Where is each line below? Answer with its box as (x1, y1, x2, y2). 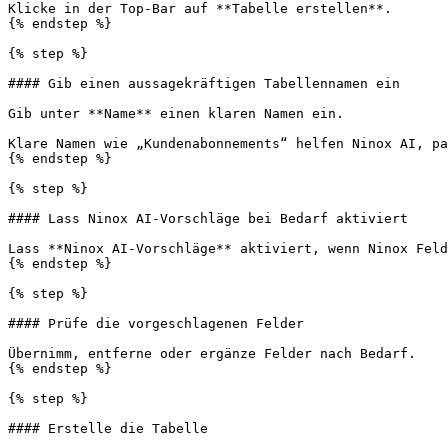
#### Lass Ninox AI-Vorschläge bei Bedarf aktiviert (8, 211, 408, 226)
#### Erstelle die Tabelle (8, 421, 208, 436)
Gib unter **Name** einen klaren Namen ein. (8, 106, 344, 121)
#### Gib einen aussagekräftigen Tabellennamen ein (8, 76, 400, 91)
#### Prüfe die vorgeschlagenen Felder (8, 316, 304, 331)
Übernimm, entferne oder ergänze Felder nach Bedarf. (8, 346, 416, 361)
